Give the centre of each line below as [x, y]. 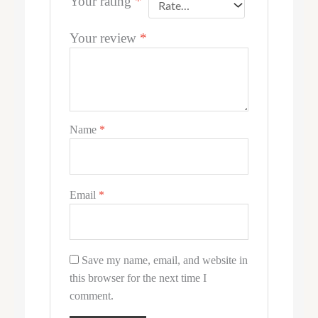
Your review [104, 38]
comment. [91, 296]
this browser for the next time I [138, 278]
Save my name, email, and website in [164, 261]
